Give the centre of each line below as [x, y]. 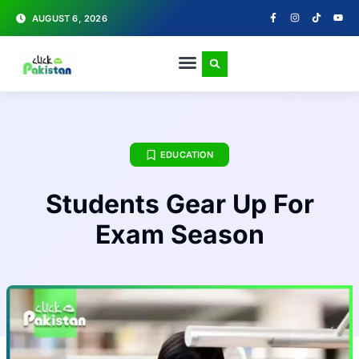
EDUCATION [187, 155]
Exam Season [179, 234]
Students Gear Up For [179, 204]
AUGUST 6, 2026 [70, 18]
